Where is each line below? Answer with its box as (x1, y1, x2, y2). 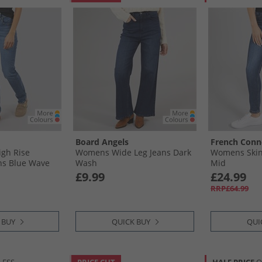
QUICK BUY (112, 216, 150, 227)
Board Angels (75, 136, 129, 147)
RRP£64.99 (211, 183, 249, 194)
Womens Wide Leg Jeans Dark (75, 147, 191, 158)
